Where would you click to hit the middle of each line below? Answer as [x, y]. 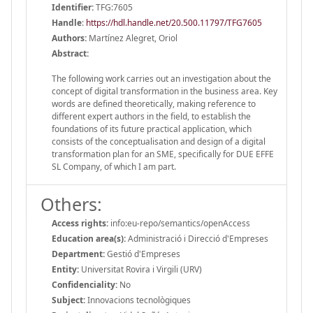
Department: [78, 254]
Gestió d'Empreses [143, 254]
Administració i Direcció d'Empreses [197, 238]
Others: [71, 204]
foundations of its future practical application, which [152, 129]
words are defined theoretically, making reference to [154, 103]
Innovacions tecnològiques [138, 300]
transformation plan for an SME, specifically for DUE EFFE [163, 154]
